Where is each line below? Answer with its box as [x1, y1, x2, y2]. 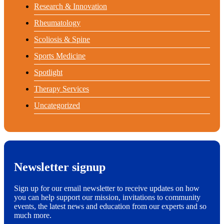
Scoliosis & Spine [34, 34, 90, 43]
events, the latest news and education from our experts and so [14, 201, 206, 210]
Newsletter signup [14, 160, 105, 173]
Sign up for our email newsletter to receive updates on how [14, 183, 199, 192]
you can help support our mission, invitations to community [14, 192, 200, 201]
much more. [14, 210, 51, 219]
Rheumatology [34, 18, 80, 27]
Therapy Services [34, 84, 89, 93]
